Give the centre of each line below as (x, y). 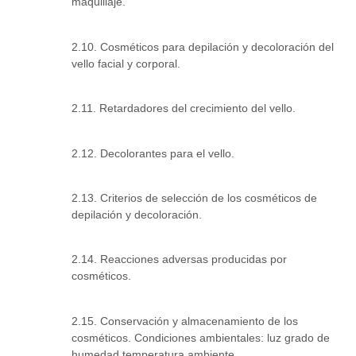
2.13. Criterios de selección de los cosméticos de (194, 198)
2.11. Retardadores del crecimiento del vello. (184, 108)
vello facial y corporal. (126, 63)
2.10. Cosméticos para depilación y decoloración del (203, 46)
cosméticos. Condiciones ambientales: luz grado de (201, 337)
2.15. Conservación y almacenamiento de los (185, 321)
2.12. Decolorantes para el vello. (153, 153)
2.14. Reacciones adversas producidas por (179, 259)
